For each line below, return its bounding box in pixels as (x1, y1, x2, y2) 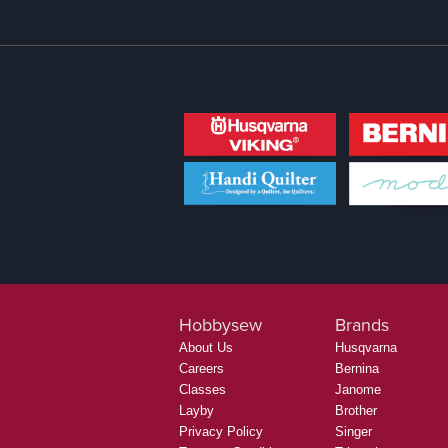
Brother (335, 403, 377, 419)
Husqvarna (335, 340, 397, 356)
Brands (335, 312, 389, 339)
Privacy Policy (179, 424, 263, 440)
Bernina (335, 361, 379, 377)
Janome (335, 382, 381, 398)
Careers (179, 361, 224, 377)
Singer (335, 424, 372, 440)
